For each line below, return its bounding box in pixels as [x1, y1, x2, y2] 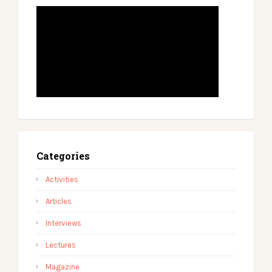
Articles [46, 197, 72, 206]
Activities [46, 175, 78, 184]
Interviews [46, 219, 81, 228]
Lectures [46, 240, 76, 250]
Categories [36, 149, 90, 162]
